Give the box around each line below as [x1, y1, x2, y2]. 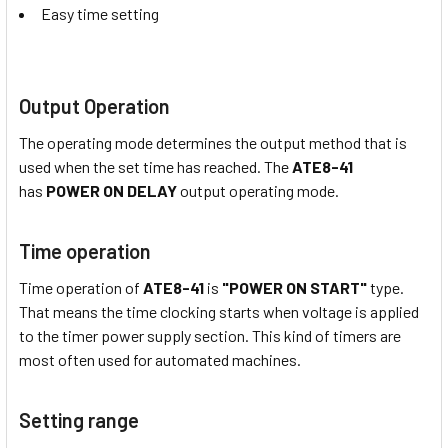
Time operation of [19, 277, 143, 297]
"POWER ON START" [222, 277, 367, 297]
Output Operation [19, 93, 170, 118]
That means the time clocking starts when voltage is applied [19, 301, 419, 321]
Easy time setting [41, 3, 159, 23]
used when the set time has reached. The [19, 156, 292, 176]
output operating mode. [177, 180, 339, 200]
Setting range [19, 407, 139, 432]
